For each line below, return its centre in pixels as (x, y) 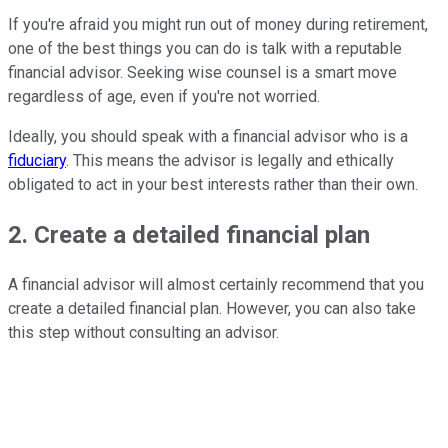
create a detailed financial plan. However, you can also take (212, 309)
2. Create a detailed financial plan (189, 235)
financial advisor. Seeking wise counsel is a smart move (202, 73)
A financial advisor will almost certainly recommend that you (216, 285)
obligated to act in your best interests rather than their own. (213, 185)
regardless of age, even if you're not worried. (164, 97)
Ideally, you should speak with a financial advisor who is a (208, 137)
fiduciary (37, 161)
